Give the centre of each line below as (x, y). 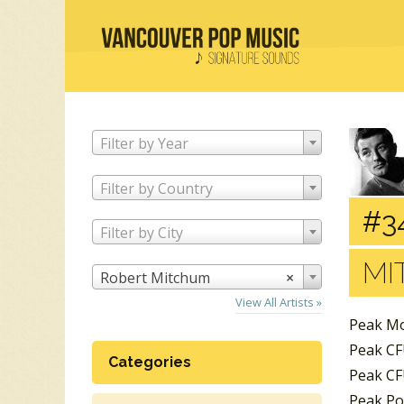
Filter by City (142, 233)
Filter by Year (144, 143)
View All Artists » (279, 303)
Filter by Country (156, 188)
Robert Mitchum (155, 278)
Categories (150, 363)
